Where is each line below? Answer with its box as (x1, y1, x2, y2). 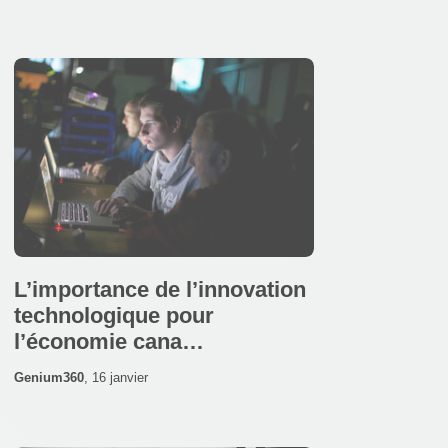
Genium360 (14, 370, 84, 386)
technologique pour (14, 303, 214, 329)
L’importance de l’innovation (14, 277, 306, 303)
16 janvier (92, 370, 148, 386)
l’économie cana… (14, 329, 204, 355)
